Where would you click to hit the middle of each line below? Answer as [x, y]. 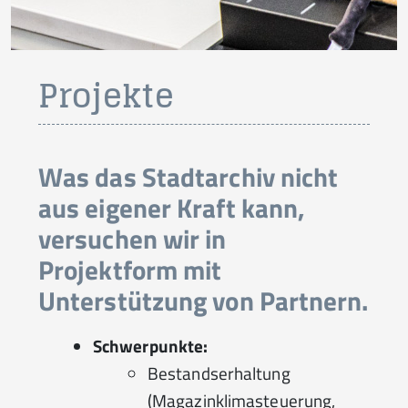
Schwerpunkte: [151, 346]
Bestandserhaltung [219, 373]
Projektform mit [130, 270]
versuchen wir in [133, 239]
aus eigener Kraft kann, [172, 208]
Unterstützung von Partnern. [204, 301]
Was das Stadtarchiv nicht [189, 177]
